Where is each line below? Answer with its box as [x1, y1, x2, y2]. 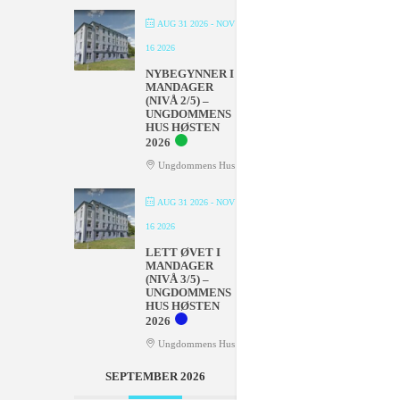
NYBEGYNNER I [145, 66, 234, 80]
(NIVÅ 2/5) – [145, 93, 209, 107]
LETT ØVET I [145, 245, 221, 259]
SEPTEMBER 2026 [104, 369, 205, 383]
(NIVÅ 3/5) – [145, 271, 209, 286]
